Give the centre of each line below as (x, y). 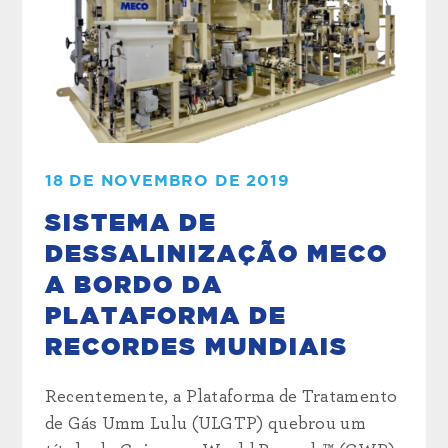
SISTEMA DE (130, 223)
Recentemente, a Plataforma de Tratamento (221, 396)
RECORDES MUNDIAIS (196, 347)
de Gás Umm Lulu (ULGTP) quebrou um (205, 423)
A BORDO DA (133, 285)
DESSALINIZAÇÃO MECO (216, 254)
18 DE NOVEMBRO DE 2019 (167, 180)
